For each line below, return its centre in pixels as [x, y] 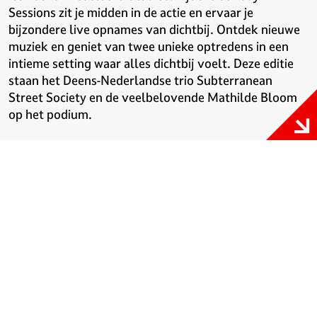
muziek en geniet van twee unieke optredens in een [149, 46]
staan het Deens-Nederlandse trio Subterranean [140, 80]
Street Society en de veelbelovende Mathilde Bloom [153, 97]
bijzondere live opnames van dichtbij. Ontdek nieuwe [154, 29]
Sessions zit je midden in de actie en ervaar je [131, 12]
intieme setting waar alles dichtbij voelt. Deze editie [151, 63]
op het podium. [50, 114]
